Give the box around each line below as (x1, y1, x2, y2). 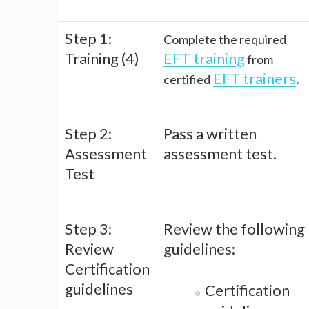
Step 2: (65, 124, 112, 143)
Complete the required (163, 32, 286, 48)
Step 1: (65, 29, 112, 48)
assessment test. (163, 144, 277, 163)
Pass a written (163, 124, 257, 143)
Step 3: (65, 219, 112, 239)
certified (163, 72, 210, 88)
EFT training (163, 49, 245, 68)
